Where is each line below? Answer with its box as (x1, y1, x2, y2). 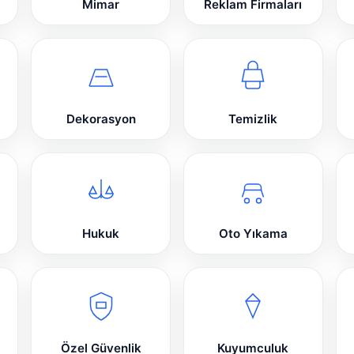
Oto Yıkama (218, 226, 288, 242)
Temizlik (228, 111, 278, 127)
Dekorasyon (66, 111, 136, 127)
